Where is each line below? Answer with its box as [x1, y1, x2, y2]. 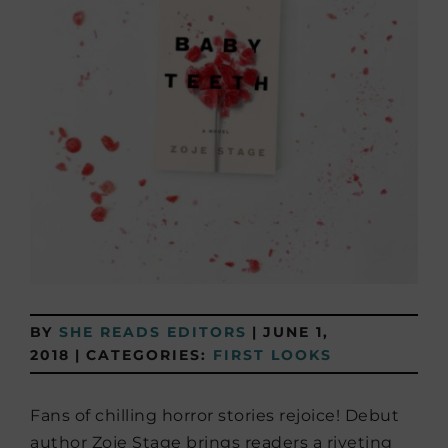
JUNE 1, [263, 323, 329, 341]
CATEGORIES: [86, 346, 213, 364]
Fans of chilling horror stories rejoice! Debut [30, 406, 399, 425]
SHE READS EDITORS [59, 323, 247, 341]
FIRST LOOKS [213, 346, 332, 364]
